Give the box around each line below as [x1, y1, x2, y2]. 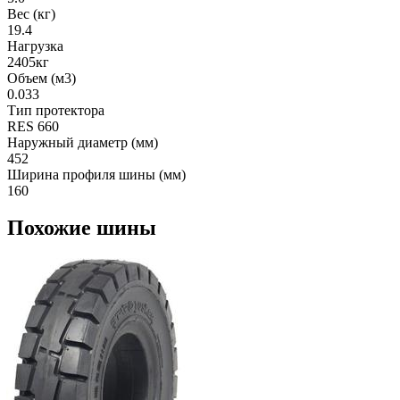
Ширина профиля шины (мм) [7, 166, 186, 182]
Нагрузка [7, 37, 63, 54]
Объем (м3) [7, 70, 76, 86]
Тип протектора [7, 102, 104, 118]
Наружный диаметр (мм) [7, 134, 158, 150]
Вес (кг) [7, 5, 55, 21]
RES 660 [7, 118, 59, 134]
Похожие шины [7, 216, 156, 240]
